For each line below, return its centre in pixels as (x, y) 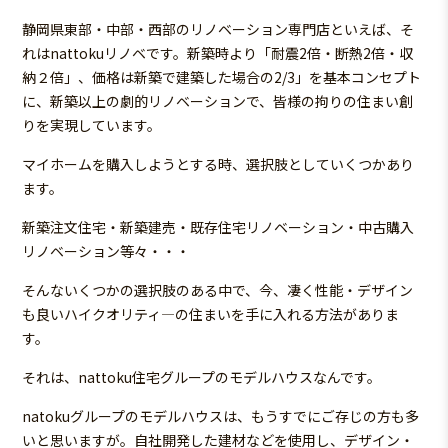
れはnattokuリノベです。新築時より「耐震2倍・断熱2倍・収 (218, 53)
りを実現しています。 (92, 125)
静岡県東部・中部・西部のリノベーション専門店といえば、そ (218, 29)
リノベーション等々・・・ (106, 251)
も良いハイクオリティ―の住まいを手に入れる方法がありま (211, 314)
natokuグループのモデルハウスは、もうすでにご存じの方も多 (221, 416)
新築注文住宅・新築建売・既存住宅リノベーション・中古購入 (218, 227)
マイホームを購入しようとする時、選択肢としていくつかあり (218, 164)
